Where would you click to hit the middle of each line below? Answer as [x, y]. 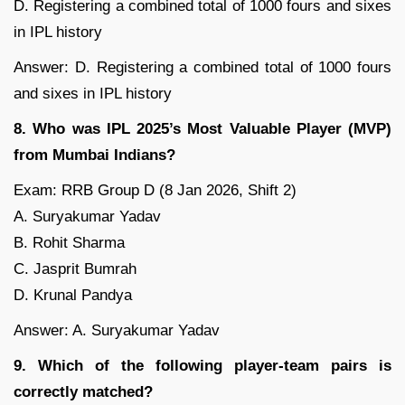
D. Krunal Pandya [73, 296]
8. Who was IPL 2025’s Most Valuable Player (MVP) [202, 129]
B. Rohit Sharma [69, 243]
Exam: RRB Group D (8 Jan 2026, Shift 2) [155, 191]
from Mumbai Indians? [94, 155]
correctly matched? [83, 392]
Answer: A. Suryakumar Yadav [117, 331]
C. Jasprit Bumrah [75, 269]
